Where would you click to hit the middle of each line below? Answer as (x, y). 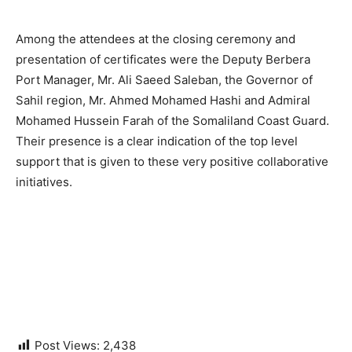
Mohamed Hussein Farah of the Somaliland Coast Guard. (172, 121)
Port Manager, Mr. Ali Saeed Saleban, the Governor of (164, 80)
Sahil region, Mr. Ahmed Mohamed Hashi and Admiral (163, 101)
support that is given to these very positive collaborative (172, 162)
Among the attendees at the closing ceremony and (156, 39)
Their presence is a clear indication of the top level (157, 141)
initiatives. (44, 182)
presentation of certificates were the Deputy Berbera (163, 60)
